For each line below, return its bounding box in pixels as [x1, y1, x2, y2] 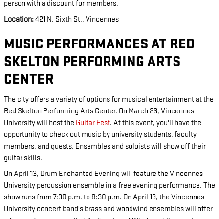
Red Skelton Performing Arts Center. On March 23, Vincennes [4, 106, 194, 116]
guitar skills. [4, 153, 42, 163]
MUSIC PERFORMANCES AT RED [4, 36, 195, 53]
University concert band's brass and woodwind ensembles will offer [4, 204, 213, 214]
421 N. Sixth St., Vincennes [34, 15, 119, 24]
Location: [4, 15, 34, 24]
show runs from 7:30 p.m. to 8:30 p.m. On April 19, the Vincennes [4, 192, 204, 202]
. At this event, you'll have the [110, 118, 201, 128]
